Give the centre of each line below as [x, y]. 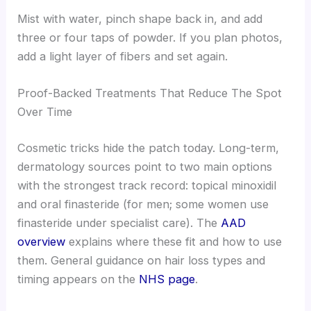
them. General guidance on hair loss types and [142, 261]
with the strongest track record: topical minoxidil [147, 186]
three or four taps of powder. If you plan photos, [150, 38]
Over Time [45, 112]
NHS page [167, 279]
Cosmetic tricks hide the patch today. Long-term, [149, 148]
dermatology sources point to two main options [145, 167]
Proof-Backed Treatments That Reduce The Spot [150, 93]
